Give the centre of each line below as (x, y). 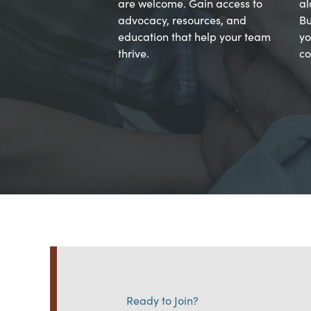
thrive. (134, 53)
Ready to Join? (162, 300)
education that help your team (194, 36)
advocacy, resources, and (182, 19)
